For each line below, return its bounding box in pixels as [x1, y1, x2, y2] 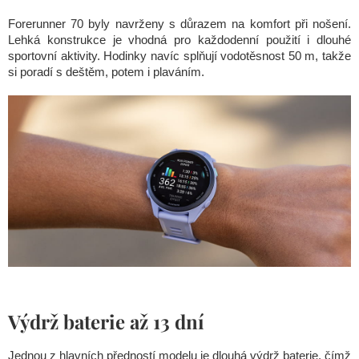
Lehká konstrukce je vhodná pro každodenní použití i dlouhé [8, 32, 351, 46]
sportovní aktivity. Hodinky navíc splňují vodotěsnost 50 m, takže [8, 48, 351, 63]
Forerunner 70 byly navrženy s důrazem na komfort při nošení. [8, 16, 351, 30]
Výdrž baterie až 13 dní [8, 309, 204, 335]
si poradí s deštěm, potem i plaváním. [8, 64, 204, 79]
